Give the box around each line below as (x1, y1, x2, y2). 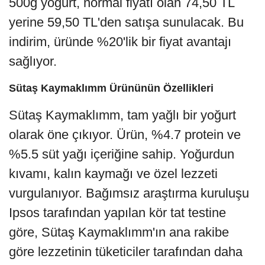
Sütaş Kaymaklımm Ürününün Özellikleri (9, 82, 214, 94)
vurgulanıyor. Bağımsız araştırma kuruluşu (9, 185, 249, 201)
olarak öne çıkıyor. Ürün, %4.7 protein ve (9, 127, 241, 142)
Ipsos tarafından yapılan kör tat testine (9, 205, 226, 220)
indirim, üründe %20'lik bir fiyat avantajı (9, 34, 231, 49)
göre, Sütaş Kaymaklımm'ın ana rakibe (9, 224, 229, 240)
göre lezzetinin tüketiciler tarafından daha (9, 244, 243, 259)
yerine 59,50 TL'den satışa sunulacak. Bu (9, 14, 244, 30)
